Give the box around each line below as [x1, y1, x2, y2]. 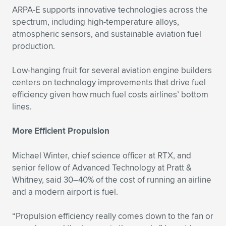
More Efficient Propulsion [12, 125, 109, 137]
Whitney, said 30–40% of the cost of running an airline [12, 174, 211, 186]
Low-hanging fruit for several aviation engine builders [12, 64, 212, 76]
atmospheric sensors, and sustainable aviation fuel [12, 28, 201, 40]
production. [12, 40, 55, 52]
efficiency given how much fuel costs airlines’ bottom [12, 88, 208, 100]
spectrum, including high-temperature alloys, [12, 16, 179, 28]
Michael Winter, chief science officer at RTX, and [12, 149, 191, 161]
